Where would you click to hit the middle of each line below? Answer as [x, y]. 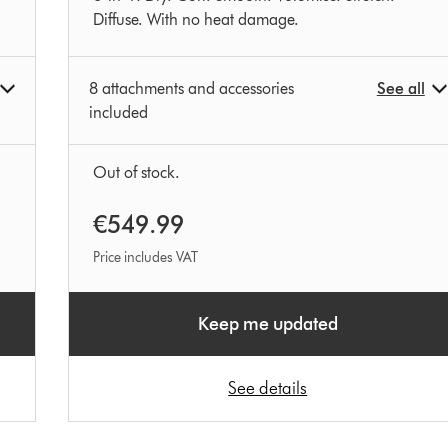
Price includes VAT [145, 258]
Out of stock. [136, 173]
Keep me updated [267, 324]
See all [400, 89]
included [118, 113]
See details [268, 388]
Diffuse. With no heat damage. [195, 20]
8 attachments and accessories [191, 89]
